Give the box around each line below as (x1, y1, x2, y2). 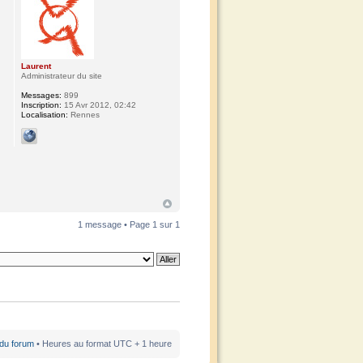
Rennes (68, 110, 100, 119)
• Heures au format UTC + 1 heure (34, 338, 172, 348)
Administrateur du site (21, 71, 103, 80)
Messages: (21, 91, 62, 100)
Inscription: (21, 100, 62, 109)
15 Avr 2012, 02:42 (62, 100, 137, 109)
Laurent (21, 62, 52, 70)
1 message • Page (78, 220, 152, 230)
